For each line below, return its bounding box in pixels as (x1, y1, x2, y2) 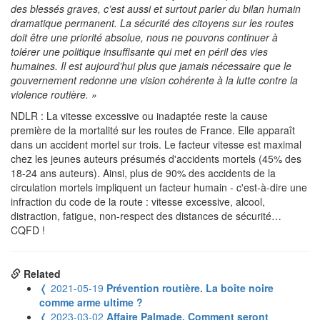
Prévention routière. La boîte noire (106, 280, 274, 295)
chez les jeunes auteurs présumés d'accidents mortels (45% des (11, 151, 301, 166)
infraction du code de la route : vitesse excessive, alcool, (11, 194, 265, 209)
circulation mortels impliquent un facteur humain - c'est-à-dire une (11, 179, 307, 194)
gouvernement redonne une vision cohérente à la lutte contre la (11, 72, 298, 87)
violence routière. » (11, 86, 97, 101)
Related (21, 266, 61, 281)
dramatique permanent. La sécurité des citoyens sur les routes (11, 15, 294, 30)
